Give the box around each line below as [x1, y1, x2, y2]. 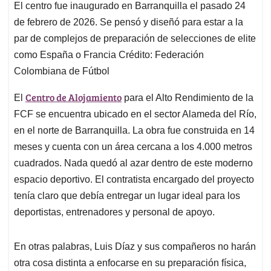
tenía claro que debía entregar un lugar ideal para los [14, 191, 240, 201]
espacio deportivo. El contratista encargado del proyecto [14, 174, 254, 185]
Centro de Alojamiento [25, 91, 122, 104]
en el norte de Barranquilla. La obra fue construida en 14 [14, 125, 255, 136]
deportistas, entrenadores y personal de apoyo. [14, 207, 215, 218]
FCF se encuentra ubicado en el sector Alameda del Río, [14, 109, 256, 120]
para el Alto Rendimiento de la [122, 93, 253, 103]
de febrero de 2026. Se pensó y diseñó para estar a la [14, 17, 243, 28]
